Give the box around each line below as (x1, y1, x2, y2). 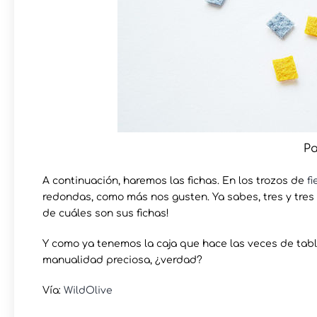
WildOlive (64, 284, 113, 296)
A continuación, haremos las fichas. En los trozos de (42, 175, 307, 186)
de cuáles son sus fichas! (42, 207, 169, 219)
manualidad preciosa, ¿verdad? (42, 254, 202, 265)
